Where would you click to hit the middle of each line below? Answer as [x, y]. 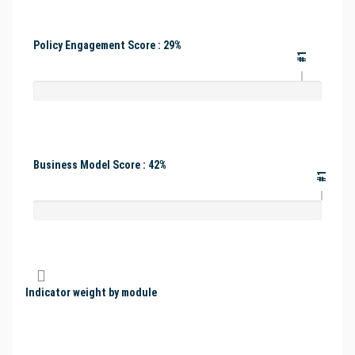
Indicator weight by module [91, 293]
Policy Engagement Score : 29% [107, 46]
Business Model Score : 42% [100, 165]
